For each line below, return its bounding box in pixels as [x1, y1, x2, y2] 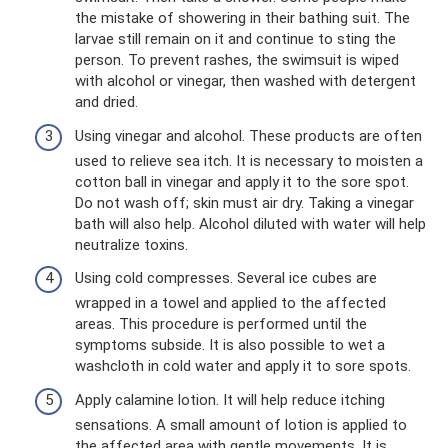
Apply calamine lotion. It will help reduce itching [75, 390, 385, 409]
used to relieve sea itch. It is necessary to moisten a [75, 151, 423, 170]
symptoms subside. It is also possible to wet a [75, 336, 385, 355]
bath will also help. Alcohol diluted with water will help [75, 214, 426, 233]
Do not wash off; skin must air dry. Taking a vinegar [75, 193, 414, 212]
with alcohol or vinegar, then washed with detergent [75, 72, 416, 91]
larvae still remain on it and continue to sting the [75, 30, 396, 49]
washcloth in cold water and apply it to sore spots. [75, 357, 411, 376]
